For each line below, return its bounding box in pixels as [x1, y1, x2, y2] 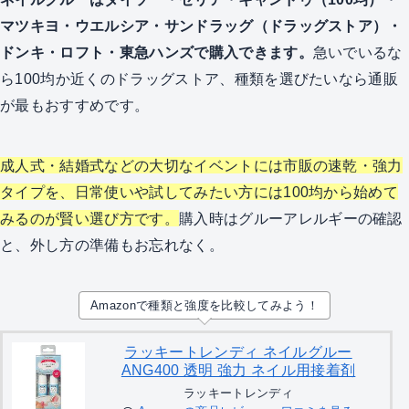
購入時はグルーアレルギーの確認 [178, 209, 403, 226]
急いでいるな [312, 44, 403, 61]
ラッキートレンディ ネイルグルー [124, 343, 352, 361]
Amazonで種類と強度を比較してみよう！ [90, 299, 319, 313]
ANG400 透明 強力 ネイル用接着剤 [121, 362, 356, 379]
